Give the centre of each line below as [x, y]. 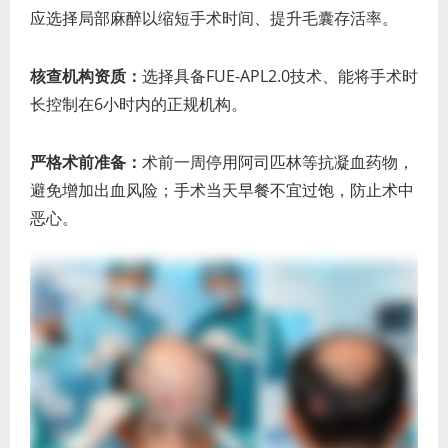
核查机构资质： [86, 76]
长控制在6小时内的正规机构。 [138, 104]
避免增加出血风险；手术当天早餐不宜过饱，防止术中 [222, 190]
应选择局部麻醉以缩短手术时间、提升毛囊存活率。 [214, 18]
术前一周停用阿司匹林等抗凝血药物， [278, 162]
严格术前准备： [86, 162]
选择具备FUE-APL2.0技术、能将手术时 [280, 76]
